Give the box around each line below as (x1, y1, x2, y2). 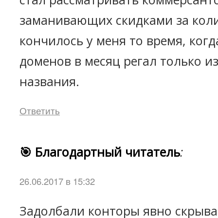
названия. (19, 73, 79, 90)
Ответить (19, 104, 60, 117)
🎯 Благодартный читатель (19, 144, 180, 160)
